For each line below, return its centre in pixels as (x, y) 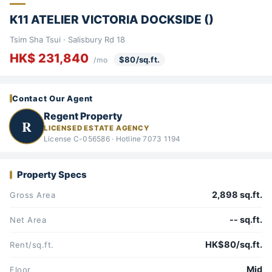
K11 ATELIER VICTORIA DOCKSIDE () (112, 19)
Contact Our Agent (53, 99)
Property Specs (52, 175)
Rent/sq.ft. (32, 245)
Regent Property (83, 116)
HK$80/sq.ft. (234, 245)
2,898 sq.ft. (237, 195)
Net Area (28, 220)
